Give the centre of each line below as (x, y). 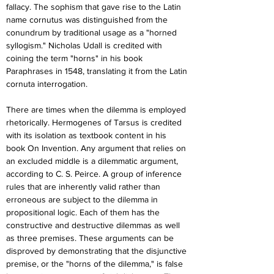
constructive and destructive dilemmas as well (94, 225)
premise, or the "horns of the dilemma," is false (96, 264)
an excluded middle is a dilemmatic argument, (93, 161)
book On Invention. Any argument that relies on (97, 148)
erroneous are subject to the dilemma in (83, 199)
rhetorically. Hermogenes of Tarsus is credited (95, 122)
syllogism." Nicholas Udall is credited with (85, 45)
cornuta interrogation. (47, 84)
